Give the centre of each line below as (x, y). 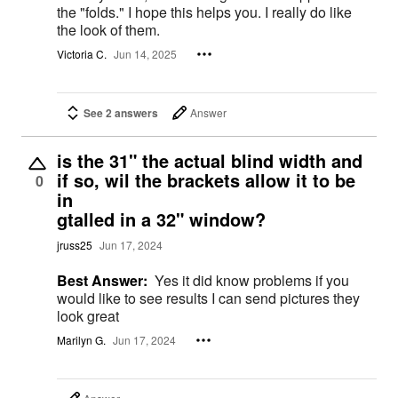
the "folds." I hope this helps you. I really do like (204, 12)
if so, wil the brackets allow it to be (206, 179)
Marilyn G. (81, 340)
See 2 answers (121, 112)
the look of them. (108, 30)
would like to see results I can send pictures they (208, 298)
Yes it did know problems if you (252, 280)
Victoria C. (82, 54)
